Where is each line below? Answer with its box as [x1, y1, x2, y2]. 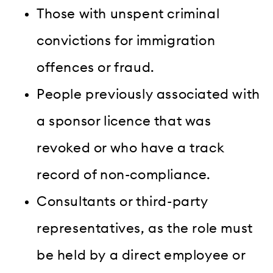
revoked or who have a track [37, 141, 225, 155]
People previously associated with [37, 87, 260, 101]
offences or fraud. [37, 60, 155, 74]
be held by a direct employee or [37, 248, 246, 262]
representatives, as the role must [37, 221, 253, 235]
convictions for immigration [37, 34, 216, 48]
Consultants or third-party [37, 194, 208, 208]
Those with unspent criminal [37, 7, 220, 21]
